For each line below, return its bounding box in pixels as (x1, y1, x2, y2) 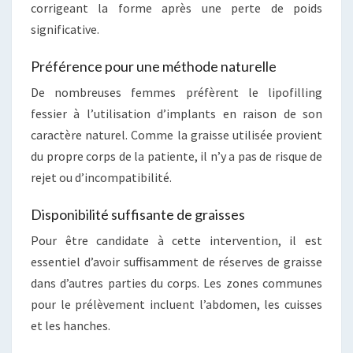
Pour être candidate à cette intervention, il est (31, 232, 322, 248)
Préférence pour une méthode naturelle (31, 57, 277, 75)
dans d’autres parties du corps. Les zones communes (31, 274, 322, 291)
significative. (31, 20, 99, 37)
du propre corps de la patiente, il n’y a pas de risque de (31, 147, 322, 164)
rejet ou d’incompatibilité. (31, 169, 172, 185)
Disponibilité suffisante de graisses (31, 205, 245, 223)
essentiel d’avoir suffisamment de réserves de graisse (31, 253, 322, 269)
